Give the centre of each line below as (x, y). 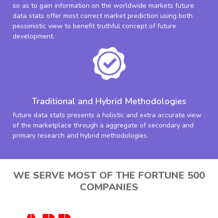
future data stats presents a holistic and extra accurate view (107, 115)
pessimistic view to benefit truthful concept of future (95, 26)
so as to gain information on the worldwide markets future (104, 6)
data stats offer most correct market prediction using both (103, 16)
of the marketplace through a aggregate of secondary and (103, 126)
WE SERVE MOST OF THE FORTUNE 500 (109, 176)
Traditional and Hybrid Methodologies (109, 101)
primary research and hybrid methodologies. (81, 136)
